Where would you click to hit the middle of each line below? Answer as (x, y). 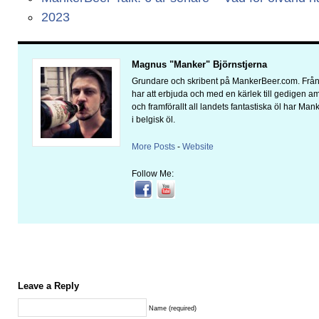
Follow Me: (153, 174)
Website (198, 147)
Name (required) (173, 308)
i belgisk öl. (153, 120)
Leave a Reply (48, 286)
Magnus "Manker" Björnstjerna (199, 64)
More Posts (153, 147)
